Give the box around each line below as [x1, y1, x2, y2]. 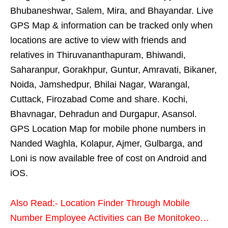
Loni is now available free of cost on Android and [10, 153, 207, 164]
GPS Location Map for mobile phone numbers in [10, 124, 206, 134]
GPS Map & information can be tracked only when [10, 20, 213, 31]
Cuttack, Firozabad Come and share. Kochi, [10, 94, 188, 105]
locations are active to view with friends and [10, 35, 186, 46]
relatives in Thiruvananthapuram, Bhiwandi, [10, 50, 186, 61]
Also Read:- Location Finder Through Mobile [10, 198, 190, 209]
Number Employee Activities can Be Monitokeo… [10, 213, 209, 223]
